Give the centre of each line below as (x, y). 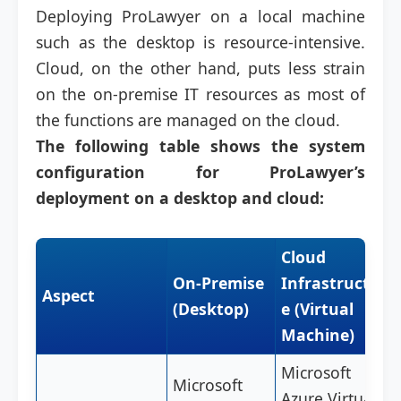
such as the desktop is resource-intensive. (200, 42)
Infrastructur (335, 283)
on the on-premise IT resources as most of (200, 94)
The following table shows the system (200, 146)
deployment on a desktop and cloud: (180, 198)
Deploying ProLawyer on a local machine (200, 16)
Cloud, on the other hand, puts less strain (200, 68)
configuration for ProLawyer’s (200, 172)
